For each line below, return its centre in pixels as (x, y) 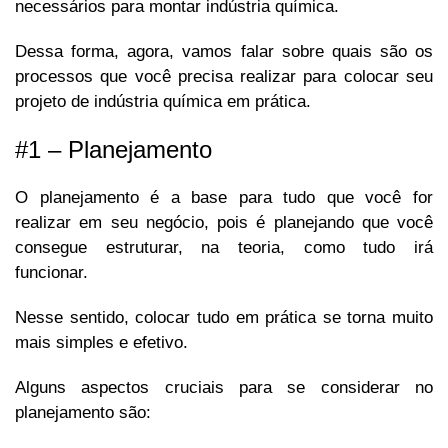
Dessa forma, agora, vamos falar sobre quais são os (224, 52)
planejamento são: (83, 413)
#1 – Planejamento (117, 150)
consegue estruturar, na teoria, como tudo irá (224, 248)
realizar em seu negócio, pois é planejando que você (224, 223)
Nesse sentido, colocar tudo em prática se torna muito (224, 318)
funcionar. (54, 273)
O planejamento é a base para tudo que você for (224, 198)
